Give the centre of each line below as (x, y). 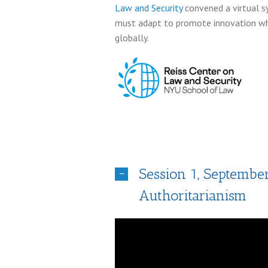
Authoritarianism (193, 195)
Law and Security (149, 8)
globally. (132, 38)
